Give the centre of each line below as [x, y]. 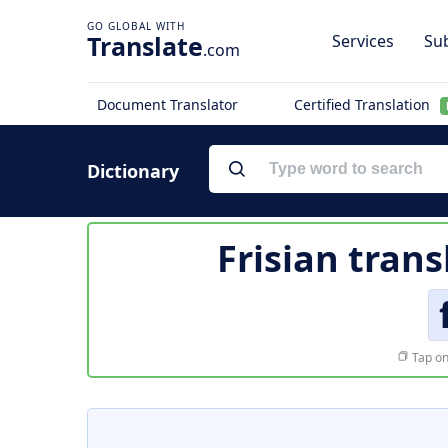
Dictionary [133, 171]
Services [363, 41]
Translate [145, 46]
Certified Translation [363, 104]
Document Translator [167, 104]
